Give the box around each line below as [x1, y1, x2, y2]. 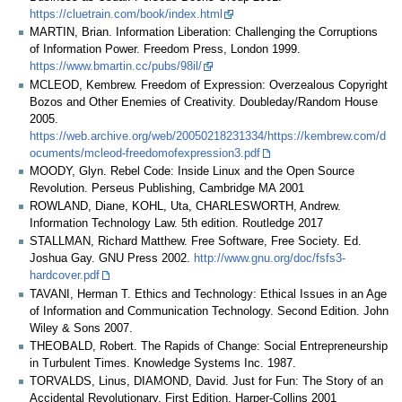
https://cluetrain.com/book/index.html [30, 8, 223, 22]
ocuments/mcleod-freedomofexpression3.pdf [30, 146, 260, 160]
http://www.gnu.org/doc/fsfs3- [194, 252, 345, 266]
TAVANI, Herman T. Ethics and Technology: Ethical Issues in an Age [30, 287, 387, 301]
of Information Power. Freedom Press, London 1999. [30, 43, 301, 57]
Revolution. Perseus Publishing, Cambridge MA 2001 [30, 181, 304, 195]
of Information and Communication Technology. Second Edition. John [30, 304, 389, 318]
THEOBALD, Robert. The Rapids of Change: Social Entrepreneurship [30, 339, 388, 353]
